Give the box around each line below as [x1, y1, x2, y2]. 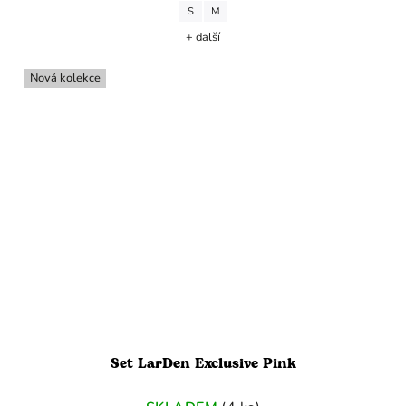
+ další [186, 28, 220, 45]
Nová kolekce [30, 69, 101, 86]
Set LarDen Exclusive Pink [110, 353, 296, 374]
